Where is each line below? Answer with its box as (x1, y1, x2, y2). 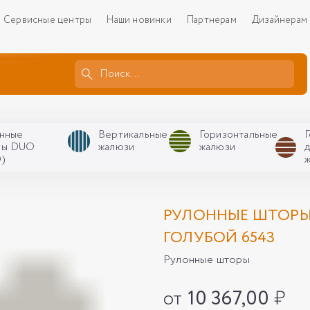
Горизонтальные (199, 127, 278, 143)
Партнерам (186, 13, 237, 27)
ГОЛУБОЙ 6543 (163, 227, 275, 249)
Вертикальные (98, 127, 168, 143)
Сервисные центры (3, 13, 92, 27)
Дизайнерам (251, 13, 307, 27)
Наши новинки (107, 13, 172, 27)
